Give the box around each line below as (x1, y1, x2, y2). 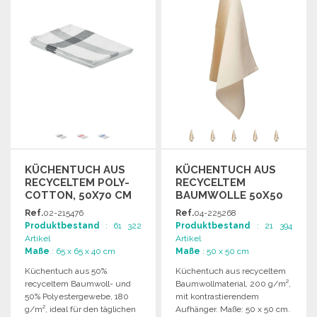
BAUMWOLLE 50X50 (175, 188, 284, 202)
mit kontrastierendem (175, 291, 260, 301)
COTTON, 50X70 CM (25, 188, 132, 202)
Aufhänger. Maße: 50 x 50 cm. (175, 304, 291, 314)
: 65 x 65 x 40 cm (50, 246, 115, 256)
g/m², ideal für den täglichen (25, 304, 136, 314)
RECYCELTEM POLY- (25, 175, 129, 189)
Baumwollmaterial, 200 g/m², (175, 278, 292, 289)
